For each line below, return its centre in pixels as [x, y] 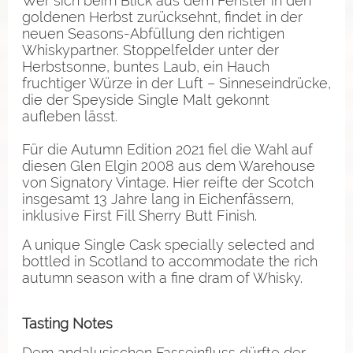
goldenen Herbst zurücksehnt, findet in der [162, 17]
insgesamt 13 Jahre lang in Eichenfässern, [158, 199]
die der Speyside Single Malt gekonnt [146, 99]
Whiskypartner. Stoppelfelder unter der [150, 50]
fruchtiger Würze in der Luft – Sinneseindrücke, [176, 83]
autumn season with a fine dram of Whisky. [162, 277]
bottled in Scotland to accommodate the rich [170, 261]
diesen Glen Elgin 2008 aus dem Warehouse [169, 165]
